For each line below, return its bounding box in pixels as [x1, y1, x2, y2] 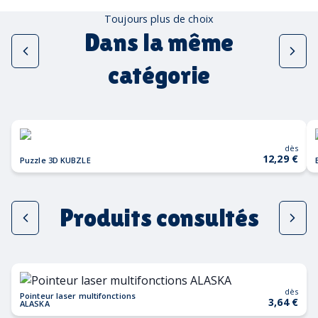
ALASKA [20, 297, 50, 309]
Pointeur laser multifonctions [20, 290, 136, 301]
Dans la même [84, 27, 234, 57]
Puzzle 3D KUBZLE [20, 154, 91, 165]
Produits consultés [59, 202, 259, 232]
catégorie [107, 60, 211, 89]
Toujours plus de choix [104, 11, 214, 26]
